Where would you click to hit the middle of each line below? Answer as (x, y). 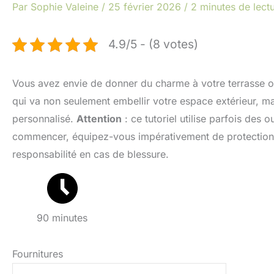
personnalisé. (44, 119)
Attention (99, 119)
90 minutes (62, 218)
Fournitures (38, 254)
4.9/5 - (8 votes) (153, 44)
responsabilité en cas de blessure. (91, 154)
